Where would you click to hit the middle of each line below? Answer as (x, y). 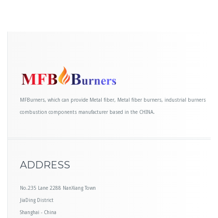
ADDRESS (45, 165)
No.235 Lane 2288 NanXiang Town (58, 188)
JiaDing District (37, 200)
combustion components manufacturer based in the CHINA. (87, 112)
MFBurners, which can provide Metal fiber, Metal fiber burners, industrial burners (113, 100)
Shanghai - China (38, 212)
